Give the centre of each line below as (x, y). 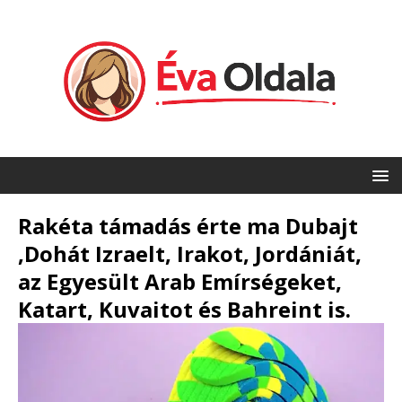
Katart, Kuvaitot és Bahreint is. (184, 310)
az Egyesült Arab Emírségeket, (180, 282)
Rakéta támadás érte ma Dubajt (188, 226)
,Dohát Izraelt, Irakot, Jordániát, (190, 254)
